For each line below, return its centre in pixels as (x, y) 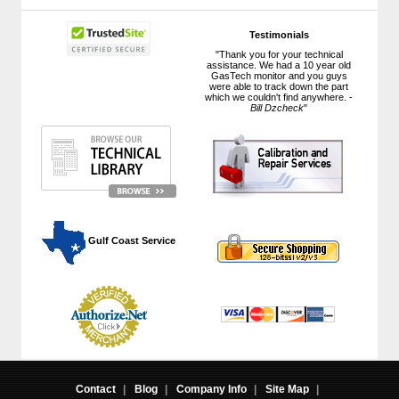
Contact (96, 389)
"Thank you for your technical (279, 54)
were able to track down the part (279, 86)
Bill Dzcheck (277, 107)
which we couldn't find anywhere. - (279, 97)
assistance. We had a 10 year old (279, 65)
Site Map (287, 389)
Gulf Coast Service (131, 241)
